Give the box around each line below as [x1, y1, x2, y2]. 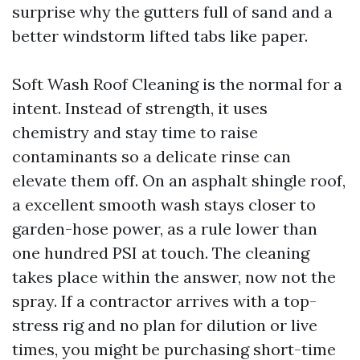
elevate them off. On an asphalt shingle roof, [12, 170, 346, 190]
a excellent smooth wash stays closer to [12, 194, 316, 215]
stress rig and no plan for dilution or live [12, 315, 317, 335]
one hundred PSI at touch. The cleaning [12, 243, 309, 263]
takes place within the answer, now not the [12, 267, 336, 287]
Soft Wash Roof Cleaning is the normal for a [12, 74, 342, 94]
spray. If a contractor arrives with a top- [12, 291, 317, 311]
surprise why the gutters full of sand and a [12, 2, 333, 22]
